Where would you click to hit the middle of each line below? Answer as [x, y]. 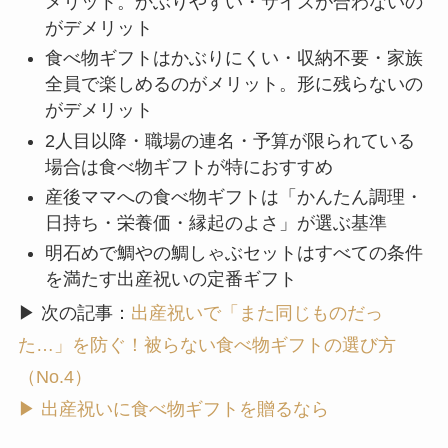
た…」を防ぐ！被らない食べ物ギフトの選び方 [206, 344]
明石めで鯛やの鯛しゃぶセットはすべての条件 [233, 253]
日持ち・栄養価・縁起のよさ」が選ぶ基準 [215, 223]
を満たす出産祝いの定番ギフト [170, 279]
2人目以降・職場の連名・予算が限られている [229, 140]
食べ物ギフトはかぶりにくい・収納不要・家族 [233, 58]
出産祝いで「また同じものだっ [256, 312]
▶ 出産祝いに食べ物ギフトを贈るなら [173, 408]
